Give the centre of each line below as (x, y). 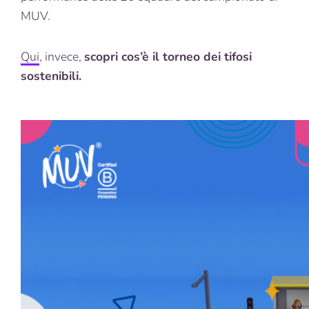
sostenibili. (51, 76)
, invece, (62, 57)
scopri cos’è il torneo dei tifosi (168, 57)
